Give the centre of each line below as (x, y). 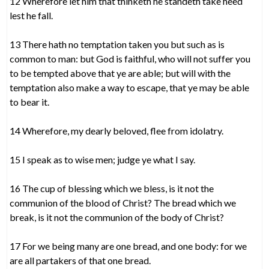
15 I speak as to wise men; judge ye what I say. (103, 159)
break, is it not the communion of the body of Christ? (117, 217)
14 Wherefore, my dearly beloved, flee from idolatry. (117, 131)
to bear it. (30, 102)
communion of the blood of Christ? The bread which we (123, 203)
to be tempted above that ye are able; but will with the (120, 73)
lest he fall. (32, 15)
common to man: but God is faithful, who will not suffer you (130, 59)
